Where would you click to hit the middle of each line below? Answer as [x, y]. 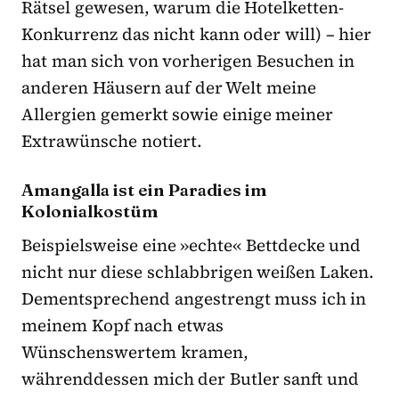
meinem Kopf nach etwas [122, 326]
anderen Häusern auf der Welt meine [169, 88]
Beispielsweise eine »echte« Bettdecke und [191, 245]
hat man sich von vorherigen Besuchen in [188, 61]
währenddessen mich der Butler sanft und [191, 379]
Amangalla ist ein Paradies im [144, 190]
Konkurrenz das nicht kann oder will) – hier [197, 34]
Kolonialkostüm [90, 212]
